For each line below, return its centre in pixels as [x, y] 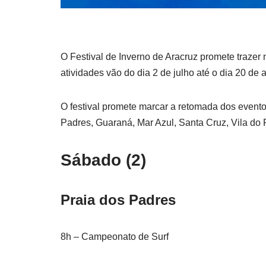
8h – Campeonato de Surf [115, 237]
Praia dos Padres [118, 200]
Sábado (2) [103, 160]
